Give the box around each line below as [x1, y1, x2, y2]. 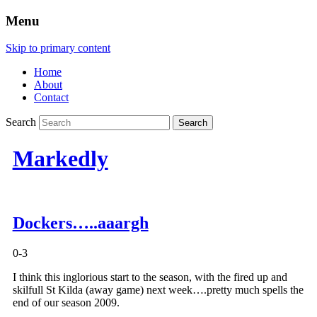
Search [6, 116, 36, 129]
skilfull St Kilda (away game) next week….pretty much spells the [12, 284, 304, 296]
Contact [34, 91, 69, 104]
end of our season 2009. [12, 296, 120, 309]
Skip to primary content [6, 42, 110, 54]
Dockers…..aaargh [12, 214, 149, 233]
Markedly [12, 145, 108, 171]
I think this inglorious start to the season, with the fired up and [12, 271, 287, 284]
